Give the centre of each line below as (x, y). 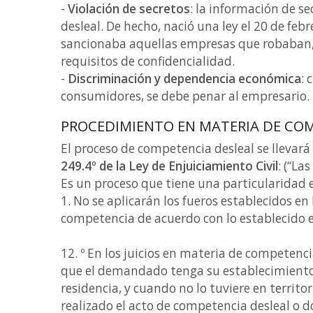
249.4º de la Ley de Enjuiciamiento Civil (169, 166)
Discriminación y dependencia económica (184, 79)
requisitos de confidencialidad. (149, 61)
